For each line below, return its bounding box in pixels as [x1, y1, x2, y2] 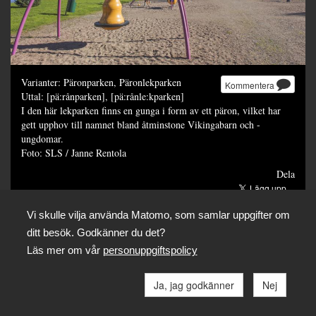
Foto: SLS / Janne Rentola [21, 145, 126, 159]
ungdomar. [21, 131, 67, 145]
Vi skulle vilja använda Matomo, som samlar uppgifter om [26, 208, 290, 221]
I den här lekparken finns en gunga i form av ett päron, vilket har [21, 103, 281, 117]
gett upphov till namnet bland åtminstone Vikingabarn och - [21, 117, 260, 131]
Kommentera [225, 78, 276, 91]
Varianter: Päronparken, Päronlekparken [21, 75, 181, 89]
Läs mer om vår [26, 243, 103, 256]
